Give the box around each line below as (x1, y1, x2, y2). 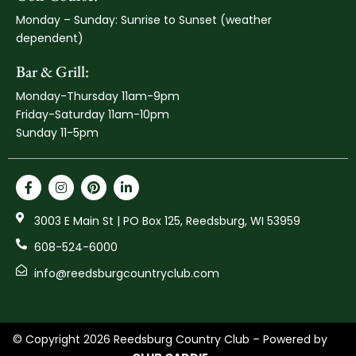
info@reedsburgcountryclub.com (33, 265, 219, 281)
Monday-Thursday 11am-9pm (16, 87, 180, 104)
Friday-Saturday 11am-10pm (16, 106, 169, 122)
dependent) (16, 29, 83, 46)
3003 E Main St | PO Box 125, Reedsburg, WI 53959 (33, 212, 300, 229)
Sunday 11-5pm (16, 124, 99, 141)
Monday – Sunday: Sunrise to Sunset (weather (16, 11, 272, 28)
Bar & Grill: (16, 60, 89, 82)
